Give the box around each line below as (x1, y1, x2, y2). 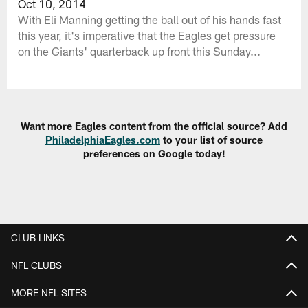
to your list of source (160, 133, 263, 146)
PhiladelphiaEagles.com (45, 133, 160, 146)
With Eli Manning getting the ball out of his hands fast (18, 12, 282, 26)
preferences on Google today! (82, 147, 225, 160)
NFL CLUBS (11, 258, 62, 271)
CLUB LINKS (11, 231, 65, 243)
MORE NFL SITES (11, 286, 87, 298)
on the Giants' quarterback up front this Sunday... (18, 43, 261, 58)
